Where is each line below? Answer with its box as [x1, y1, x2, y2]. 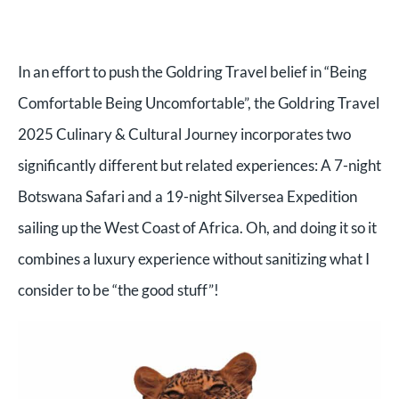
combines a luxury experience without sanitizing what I [18, 249, 370, 268]
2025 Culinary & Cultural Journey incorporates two [18, 125, 351, 143]
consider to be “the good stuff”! [18, 281, 219, 299]
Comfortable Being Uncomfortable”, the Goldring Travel [18, 94, 379, 112]
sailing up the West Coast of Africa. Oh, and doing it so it [18, 218, 377, 237]
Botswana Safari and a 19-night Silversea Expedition [18, 187, 357, 206]
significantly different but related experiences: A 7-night [18, 156, 381, 175]
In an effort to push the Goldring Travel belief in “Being [18, 62, 367, 81]
